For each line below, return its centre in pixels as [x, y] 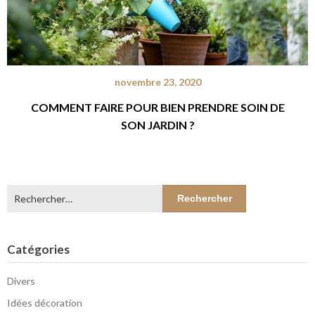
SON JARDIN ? [157, 125]
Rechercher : [34, 192]
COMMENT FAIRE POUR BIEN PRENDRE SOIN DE [157, 108]
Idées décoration [45, 303]
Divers [21, 281]
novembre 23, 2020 [157, 82]
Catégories [38, 250]
